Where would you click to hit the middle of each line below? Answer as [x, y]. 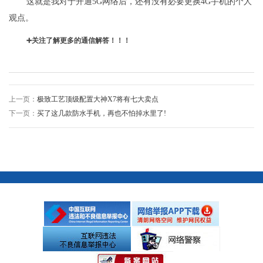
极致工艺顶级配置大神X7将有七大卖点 [98, 99]
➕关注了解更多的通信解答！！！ [78, 40]
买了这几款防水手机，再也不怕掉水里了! [102, 113]
